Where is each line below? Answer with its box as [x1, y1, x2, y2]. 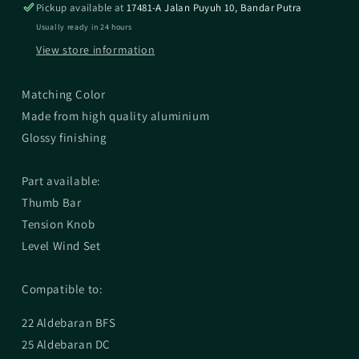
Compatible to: [22, 280, 103, 296]
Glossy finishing [22, 129, 107, 145]
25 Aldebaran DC [22, 336, 114, 352]
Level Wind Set [22, 237, 101, 253]
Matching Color [22, 86, 106, 102]
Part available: [22, 172, 101, 188]
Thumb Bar [22, 194, 82, 210]
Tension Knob [22, 216, 95, 232]
